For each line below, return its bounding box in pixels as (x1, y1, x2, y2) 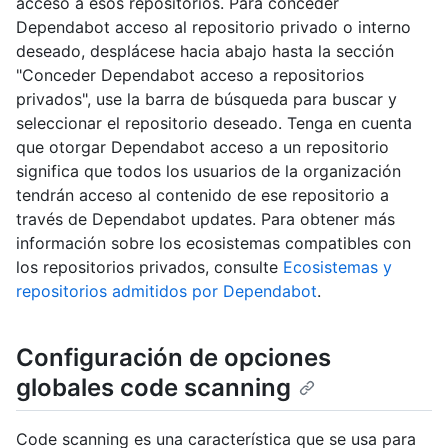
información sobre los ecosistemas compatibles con (16, 232, 411, 253)
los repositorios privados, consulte (16, 256, 283, 277)
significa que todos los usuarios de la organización (16, 160, 401, 181)
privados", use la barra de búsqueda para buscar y (16, 88, 397, 109)
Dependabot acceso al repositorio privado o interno (16, 16, 411, 37)
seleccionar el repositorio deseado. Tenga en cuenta (16, 112, 412, 133)
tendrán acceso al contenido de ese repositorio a (16, 184, 389, 205)
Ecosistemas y (283, 256, 392, 277)
